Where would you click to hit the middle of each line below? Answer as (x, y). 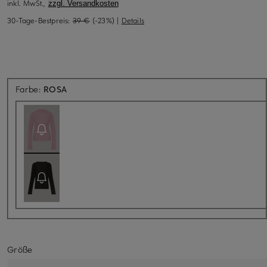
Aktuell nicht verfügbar (112, 88)
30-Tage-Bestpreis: (40, 20)
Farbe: (30, 89)
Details (133, 20)
